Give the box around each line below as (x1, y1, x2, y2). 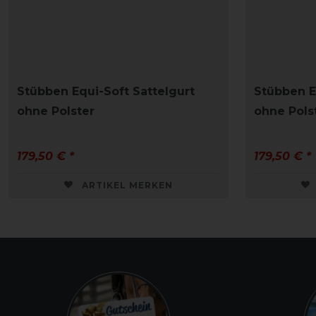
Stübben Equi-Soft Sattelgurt (17, 84, 195, 98)
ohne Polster (17, 104, 95, 118)
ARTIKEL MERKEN (82, 179, 173, 190)
